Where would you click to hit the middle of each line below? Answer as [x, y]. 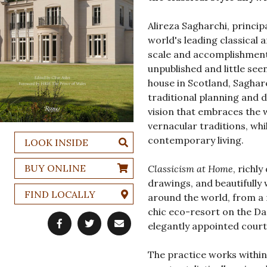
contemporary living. [195, 140]
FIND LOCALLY [60, 194]
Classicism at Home [190, 169]
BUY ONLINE [55, 168]
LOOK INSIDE [56, 143]
